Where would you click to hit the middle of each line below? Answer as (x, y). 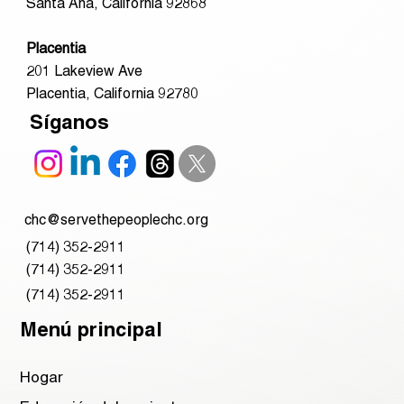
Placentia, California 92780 (112, 94)
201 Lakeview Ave (86, 72)
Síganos (69, 124)
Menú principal (92, 332)
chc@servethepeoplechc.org (117, 220)
